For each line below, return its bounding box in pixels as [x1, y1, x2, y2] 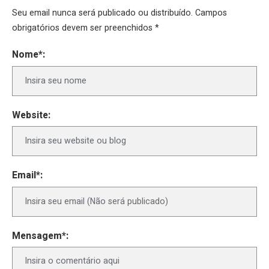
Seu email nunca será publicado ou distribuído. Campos [12, 7, 227, 20]
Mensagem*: [12, 229, 68, 244]
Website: [12, 109, 50, 123]
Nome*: [12, 48, 45, 62]
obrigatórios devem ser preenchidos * [12, 22, 159, 35]
